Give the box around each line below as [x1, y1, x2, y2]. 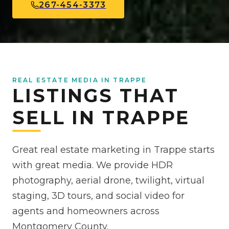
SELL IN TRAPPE [12, 106, 190, 129]
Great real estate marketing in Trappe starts [12, 144, 215, 156]
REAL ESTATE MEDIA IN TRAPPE [12, 76, 147, 84]
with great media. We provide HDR [12, 159, 173, 171]
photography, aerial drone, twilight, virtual [12, 175, 204, 187]
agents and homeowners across [12, 205, 159, 217]
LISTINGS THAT [12, 84, 179, 107]
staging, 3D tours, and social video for [12, 190, 185, 202]
